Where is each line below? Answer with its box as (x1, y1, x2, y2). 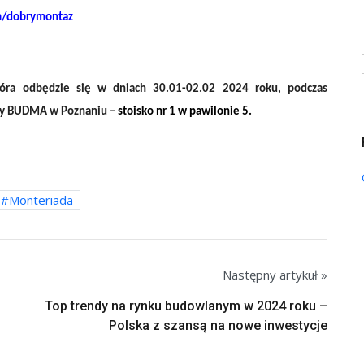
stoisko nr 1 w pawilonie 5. (118, 105, 252, 118)
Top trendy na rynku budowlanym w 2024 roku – (45, 297, 327, 314)
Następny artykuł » (223, 266, 327, 283)
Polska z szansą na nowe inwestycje (109, 317, 327, 333)
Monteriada (9, 191, 73, 208)
